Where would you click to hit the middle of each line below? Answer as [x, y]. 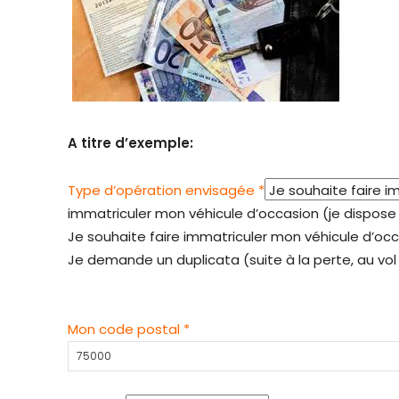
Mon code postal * [129, 330]
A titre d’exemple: [130, 143]
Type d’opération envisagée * [166, 191]
